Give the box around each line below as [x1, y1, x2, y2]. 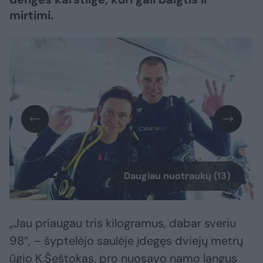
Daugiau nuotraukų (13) [124, 170, 230, 183]
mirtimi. [9, 8, 53, 23]
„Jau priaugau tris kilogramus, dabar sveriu [9, 215, 236, 231]
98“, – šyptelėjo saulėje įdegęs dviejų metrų [9, 233, 243, 249]
